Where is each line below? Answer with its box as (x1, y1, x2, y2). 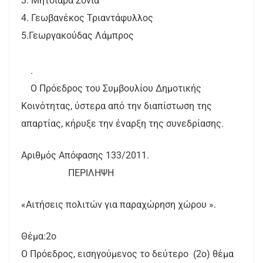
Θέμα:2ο (21, 231, 56, 242)
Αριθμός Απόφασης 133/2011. (21, 150, 149, 161)
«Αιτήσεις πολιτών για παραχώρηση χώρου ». (21, 199, 216, 210)
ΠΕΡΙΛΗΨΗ (21, 167, 114, 178)
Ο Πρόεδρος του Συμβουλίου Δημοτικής (21, 83, 201, 94)
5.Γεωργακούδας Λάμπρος (21, 30, 134, 41)
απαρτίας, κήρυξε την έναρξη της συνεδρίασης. (21, 118, 224, 129)
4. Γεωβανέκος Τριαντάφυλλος (21, 12, 153, 23)
